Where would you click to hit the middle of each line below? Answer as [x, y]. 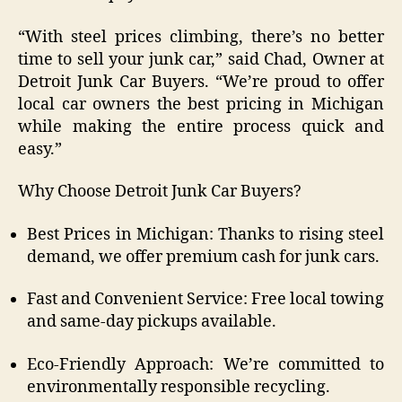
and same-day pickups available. [152, 322]
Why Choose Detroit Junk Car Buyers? [160, 192]
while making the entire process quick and [201, 127]
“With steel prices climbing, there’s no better [201, 37]
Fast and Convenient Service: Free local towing [205, 300]
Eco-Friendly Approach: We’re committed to [205, 364]
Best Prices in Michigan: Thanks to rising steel [205, 234]
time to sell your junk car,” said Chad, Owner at [201, 59]
